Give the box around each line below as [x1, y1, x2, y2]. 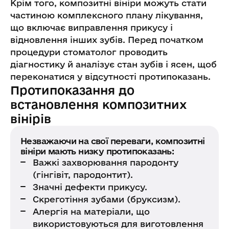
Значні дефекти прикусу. [33, 181, 147, 192]
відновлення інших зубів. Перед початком [10, 34, 203, 44]
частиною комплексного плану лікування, [10, 10, 203, 20]
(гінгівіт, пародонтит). [33, 169, 133, 179]
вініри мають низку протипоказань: [20, 146, 174, 156]
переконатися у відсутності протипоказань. [10, 71, 211, 81]
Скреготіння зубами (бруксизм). [33, 194, 180, 204]
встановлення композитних [10, 97, 187, 111]
